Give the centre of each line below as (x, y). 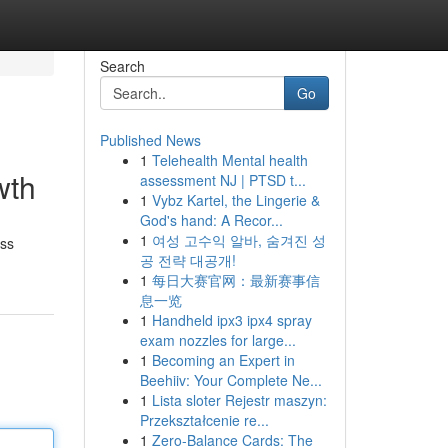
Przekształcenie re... (204, 420)
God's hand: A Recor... (211, 220)
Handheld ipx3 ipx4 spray (231, 320)
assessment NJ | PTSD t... (222, 180)
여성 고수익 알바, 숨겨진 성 (238, 240)
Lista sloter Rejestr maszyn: (239, 400)
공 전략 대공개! (187, 260)
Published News (150, 140)
